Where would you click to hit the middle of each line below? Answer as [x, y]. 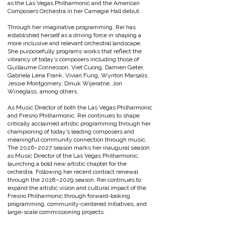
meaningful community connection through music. [77, 140]
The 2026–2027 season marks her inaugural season [79, 148]
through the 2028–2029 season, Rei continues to [74, 180]
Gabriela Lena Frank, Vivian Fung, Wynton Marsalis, [78, 75]
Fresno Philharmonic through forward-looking [69, 196]
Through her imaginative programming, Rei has [72, 27]
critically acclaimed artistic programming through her [79, 124]
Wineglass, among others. [43, 91]
